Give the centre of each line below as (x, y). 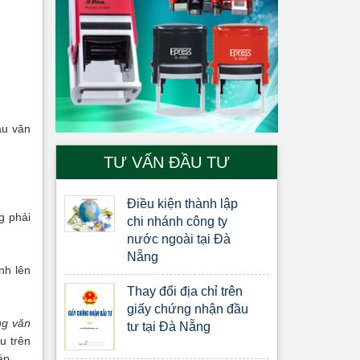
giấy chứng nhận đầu (188, 309)
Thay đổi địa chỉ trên (185, 291)
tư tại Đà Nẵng (169, 326)
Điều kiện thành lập (183, 203)
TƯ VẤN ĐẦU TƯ (166, 162)
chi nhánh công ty (178, 221)
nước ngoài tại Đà (179, 239)
